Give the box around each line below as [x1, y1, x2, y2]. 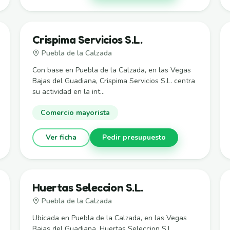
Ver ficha [45, 132, 76, 142]
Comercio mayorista [40, 107, 110, 118]
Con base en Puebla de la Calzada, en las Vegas [32, 65, 191, 75]
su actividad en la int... [32, 86, 105, 97]
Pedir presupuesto [102, 132, 166, 142]
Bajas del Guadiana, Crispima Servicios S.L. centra [32, 75, 195, 86]
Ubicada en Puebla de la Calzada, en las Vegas [32, 213, 187, 223]
